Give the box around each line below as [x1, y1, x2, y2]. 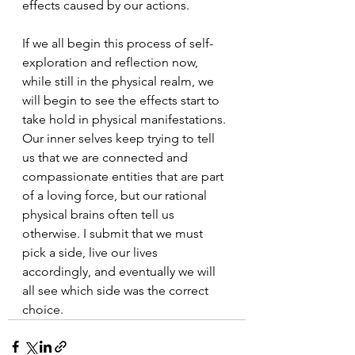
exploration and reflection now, [22, 55, 201, 70]
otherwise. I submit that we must [22, 226, 206, 241]
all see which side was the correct [22, 283, 212, 298]
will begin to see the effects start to [22, 93, 223, 108]
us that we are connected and [22, 150, 191, 165]
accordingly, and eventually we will [22, 264, 219, 279]
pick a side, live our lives [22, 245, 161, 260]
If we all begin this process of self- [22, 36, 216, 51]
